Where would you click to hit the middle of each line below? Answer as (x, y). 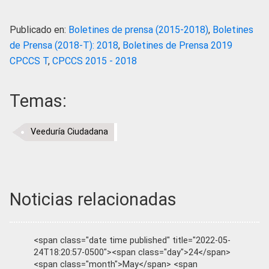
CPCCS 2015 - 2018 (95, 61)
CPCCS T (29, 61)
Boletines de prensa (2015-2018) (138, 30)
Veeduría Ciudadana (69, 132)
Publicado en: (39, 30)
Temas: (38, 101)
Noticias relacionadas (93, 200)
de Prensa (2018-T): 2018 (64, 46)
